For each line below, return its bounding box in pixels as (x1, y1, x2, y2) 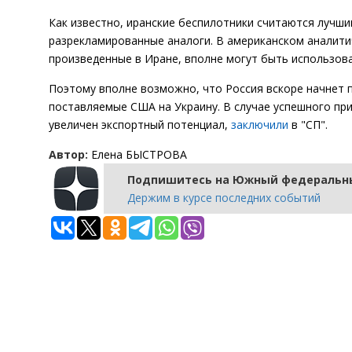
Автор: (49, 147, 88, 162)
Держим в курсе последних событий (127, 190, 321, 205)
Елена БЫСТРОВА (88, 147, 187, 162)
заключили (231, 117, 288, 132)
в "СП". (288, 117, 328, 132)
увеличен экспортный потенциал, (49, 117, 231, 132)
